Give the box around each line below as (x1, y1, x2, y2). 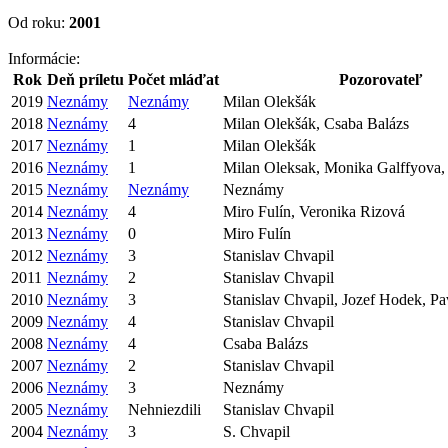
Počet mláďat (128, 70, 219, 88)
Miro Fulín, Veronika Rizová (223, 202, 405, 220)
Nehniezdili (128, 400, 201, 418)
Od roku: (8, 13, 69, 31)
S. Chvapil (223, 422, 290, 440)
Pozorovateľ (339, 70, 423, 88)
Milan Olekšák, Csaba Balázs (223, 114, 409, 132)
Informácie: (8, 49, 80, 67)
